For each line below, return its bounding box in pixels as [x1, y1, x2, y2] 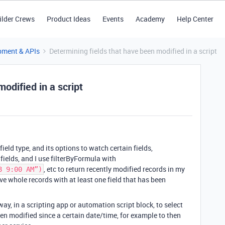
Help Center [176, 14, 213, 24]
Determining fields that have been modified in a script [49, 46, 217, 56]
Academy [135, 14, 165, 24]
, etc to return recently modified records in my [44, 164, 185, 174]
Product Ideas [46, 14, 90, 24]
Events [102, 14, 124, 24]
